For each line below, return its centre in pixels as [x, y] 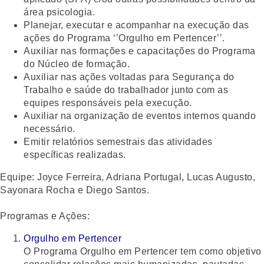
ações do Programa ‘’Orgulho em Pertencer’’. [124, 38]
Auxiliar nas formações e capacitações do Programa [140, 51]
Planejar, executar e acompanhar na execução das [136, 25]
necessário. [49, 128]
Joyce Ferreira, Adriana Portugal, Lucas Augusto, [145, 177]
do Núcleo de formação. [77, 64]
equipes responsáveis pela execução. [108, 103]
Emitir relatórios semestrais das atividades [118, 141]
